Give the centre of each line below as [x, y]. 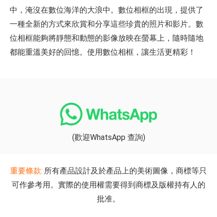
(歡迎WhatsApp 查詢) [108, 137]
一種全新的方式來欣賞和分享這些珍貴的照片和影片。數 [107, 24]
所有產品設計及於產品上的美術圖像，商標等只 [125, 171]
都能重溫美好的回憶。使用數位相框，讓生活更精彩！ [103, 52]
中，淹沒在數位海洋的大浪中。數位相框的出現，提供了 [107, 10]
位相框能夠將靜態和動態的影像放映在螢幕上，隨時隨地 [107, 38]
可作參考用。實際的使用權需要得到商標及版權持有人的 [108, 185]
